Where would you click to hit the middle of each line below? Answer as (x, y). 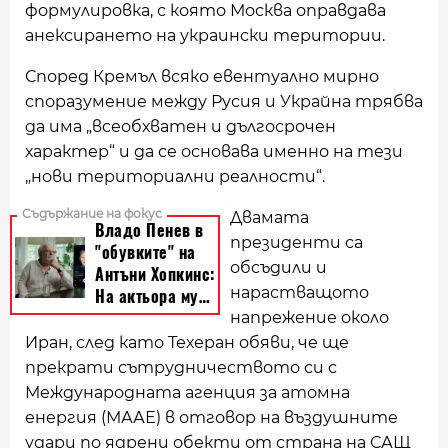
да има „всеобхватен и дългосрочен (180, 126)
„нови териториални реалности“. (175, 176)
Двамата (269, 217)
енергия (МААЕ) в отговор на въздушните (211, 417)
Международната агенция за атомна (187, 392)
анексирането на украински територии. (205, 35)
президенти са (296, 242)
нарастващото (299, 292)
